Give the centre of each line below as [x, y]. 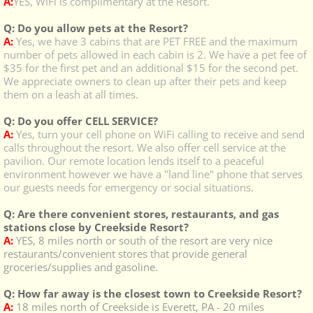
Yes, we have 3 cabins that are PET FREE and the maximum [157, 41]
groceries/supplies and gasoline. [81, 267]
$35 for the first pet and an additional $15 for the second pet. [151, 68]
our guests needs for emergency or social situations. [129, 187]
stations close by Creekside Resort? [96, 227]
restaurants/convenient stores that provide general [125, 254]
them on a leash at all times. [71, 94]
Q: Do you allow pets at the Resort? [96, 28]
